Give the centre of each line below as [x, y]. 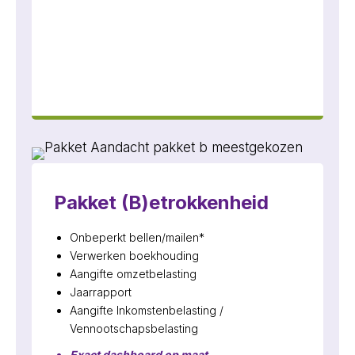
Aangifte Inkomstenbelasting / [147, 310]
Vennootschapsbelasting [134, 328]
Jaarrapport [101, 292]
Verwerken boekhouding [134, 256]
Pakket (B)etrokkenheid [161, 202]
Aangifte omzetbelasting [133, 274]
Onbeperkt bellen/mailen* [137, 237]
